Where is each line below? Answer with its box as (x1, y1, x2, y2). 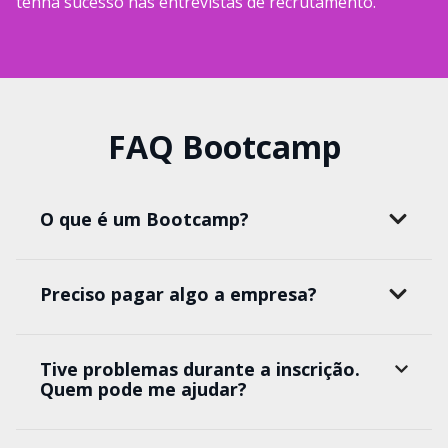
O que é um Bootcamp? (40, 206, 249, 231)
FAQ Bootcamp (107, 125, 341, 169)
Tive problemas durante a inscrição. (40, 356, 360, 381)
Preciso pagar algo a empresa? (40, 281, 317, 306)
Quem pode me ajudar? (40, 376, 247, 401)
